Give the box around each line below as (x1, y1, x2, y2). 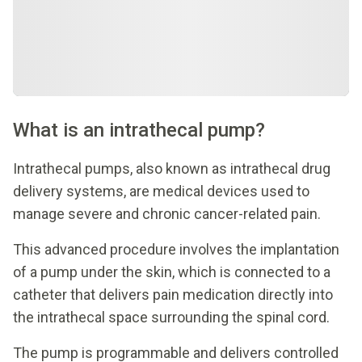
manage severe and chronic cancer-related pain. (13, 204, 321, 222)
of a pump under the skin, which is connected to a (13, 263, 330, 280)
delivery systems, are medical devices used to (13, 182, 309, 200)
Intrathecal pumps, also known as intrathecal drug (13, 159, 330, 177)
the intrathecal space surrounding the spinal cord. (13, 308, 330, 326)
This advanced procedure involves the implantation (13, 240, 339, 258)
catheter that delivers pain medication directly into (13, 285, 333, 303)
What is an (13, 118, 104, 141)
